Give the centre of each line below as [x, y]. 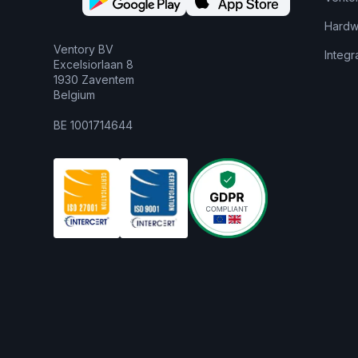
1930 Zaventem [94, 80]
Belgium [75, 95]
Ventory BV [84, 50]
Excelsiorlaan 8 [94, 65]
